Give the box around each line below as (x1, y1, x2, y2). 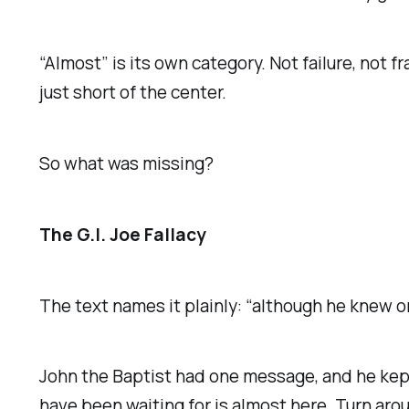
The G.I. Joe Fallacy (39, 222, 207, 246)
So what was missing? (39, 151, 215, 175)
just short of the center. (39, 79, 227, 104)
